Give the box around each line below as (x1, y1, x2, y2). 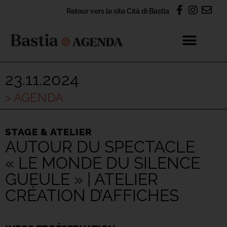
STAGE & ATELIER (5, 126, 92, 137)
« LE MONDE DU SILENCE (5, 154, 200, 172)
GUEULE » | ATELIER (5, 170, 158, 188)
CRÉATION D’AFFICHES (5, 186, 179, 205)
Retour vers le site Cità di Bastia (66, 7, 169, 15)
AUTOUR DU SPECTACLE (5, 137, 195, 156)
